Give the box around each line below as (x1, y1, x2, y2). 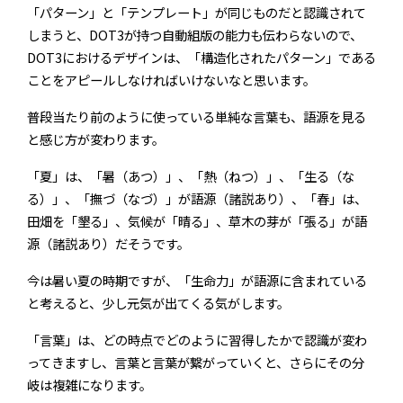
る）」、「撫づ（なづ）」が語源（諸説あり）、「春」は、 (27, 189, 367, 209)
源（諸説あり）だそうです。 (27, 234, 190, 254)
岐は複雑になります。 (27, 375, 152, 395)
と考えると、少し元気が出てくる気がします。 (27, 293, 290, 313)
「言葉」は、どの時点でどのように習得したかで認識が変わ (27, 330, 367, 350)
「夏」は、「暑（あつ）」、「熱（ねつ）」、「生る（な (27, 166, 354, 186)
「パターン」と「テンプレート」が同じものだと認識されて (27, 3, 366, 22)
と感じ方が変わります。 (27, 130, 165, 149)
